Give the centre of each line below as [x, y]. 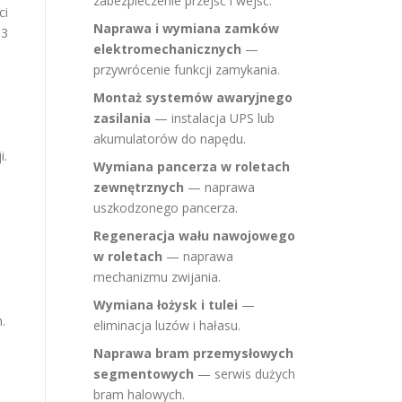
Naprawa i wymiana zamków [186, 28]
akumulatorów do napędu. [170, 139]
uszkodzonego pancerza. [166, 208]
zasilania [122, 118]
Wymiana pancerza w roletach [192, 166]
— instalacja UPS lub [213, 118]
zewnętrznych [139, 187]
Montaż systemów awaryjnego [193, 97]
